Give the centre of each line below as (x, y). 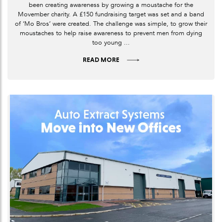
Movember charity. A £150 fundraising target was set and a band (111, 15)
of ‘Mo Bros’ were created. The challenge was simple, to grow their (111, 24)
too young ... (111, 43)
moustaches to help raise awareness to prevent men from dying (111, 33)
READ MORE (101, 60)
